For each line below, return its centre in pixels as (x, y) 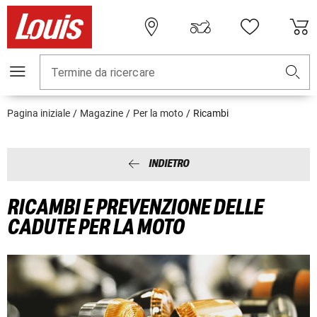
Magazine (102, 114)
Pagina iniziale (39, 114)
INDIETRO (169, 164)
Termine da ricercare (103, 73)
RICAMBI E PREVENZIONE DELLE (135, 208)
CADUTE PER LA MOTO (96, 227)
